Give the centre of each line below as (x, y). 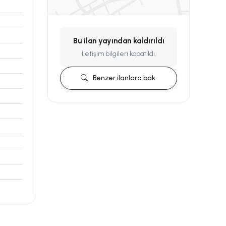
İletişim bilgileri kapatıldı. (119, 54)
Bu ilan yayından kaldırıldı (119, 41)
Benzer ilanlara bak (124, 78)
